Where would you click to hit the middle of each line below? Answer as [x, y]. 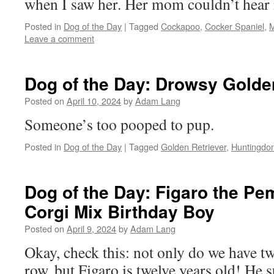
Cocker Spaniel [235, 26]
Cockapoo [180, 26]
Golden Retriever [194, 146]
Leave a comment [59, 38]
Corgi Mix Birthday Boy [120, 211]
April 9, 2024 [91, 228]
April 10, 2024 [94, 101]
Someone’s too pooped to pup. [119, 124]
